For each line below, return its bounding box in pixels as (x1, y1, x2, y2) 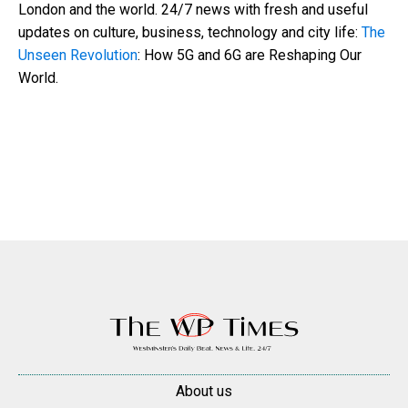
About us (176, 382, 232, 400)
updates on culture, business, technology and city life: (18, 23, 362, 41)
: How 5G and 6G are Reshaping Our (138, 46, 362, 64)
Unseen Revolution (18, 46, 138, 64)
